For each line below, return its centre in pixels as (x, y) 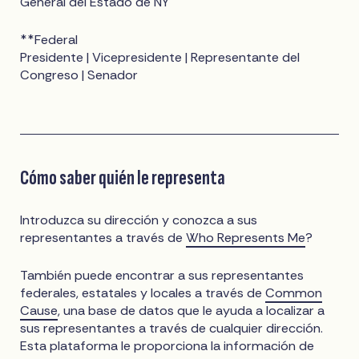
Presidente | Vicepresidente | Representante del (160, 57)
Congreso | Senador (79, 75)
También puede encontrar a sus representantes (162, 276)
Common (294, 293)
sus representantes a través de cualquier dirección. (172, 329)
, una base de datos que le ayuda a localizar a (192, 311)
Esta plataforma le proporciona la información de (167, 346)
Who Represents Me (246, 238)
